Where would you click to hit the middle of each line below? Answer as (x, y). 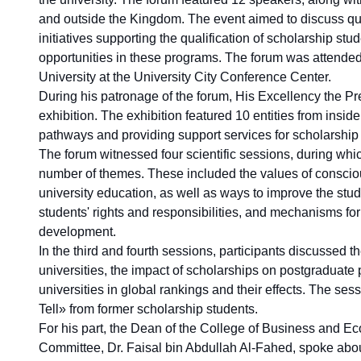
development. (77, 231)
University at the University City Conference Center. (185, 77)
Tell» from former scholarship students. (148, 309)
